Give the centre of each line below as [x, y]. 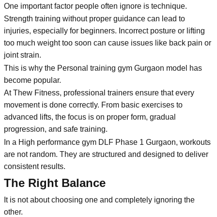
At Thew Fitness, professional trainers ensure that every [99, 93]
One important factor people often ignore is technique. [95, 6]
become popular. [32, 80]
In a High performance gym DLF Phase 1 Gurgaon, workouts [107, 142]
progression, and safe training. [56, 129]
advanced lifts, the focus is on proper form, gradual [90, 117]
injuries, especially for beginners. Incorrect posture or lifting [104, 31]
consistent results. [35, 166]
